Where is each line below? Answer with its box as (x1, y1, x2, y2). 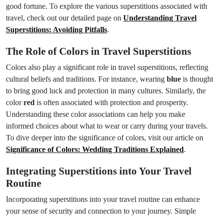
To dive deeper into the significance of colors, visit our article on (6, 133, 203, 142)
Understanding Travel (123, 14, 197, 22)
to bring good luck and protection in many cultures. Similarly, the (6, 87, 206, 95)
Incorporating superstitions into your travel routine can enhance (6, 195, 200, 203)
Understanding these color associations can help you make (6, 110, 185, 118)
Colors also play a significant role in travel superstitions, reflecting (6, 63, 208, 71)
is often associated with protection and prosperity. (35, 98, 188, 107)
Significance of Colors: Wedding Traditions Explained (6, 145, 184, 153)
